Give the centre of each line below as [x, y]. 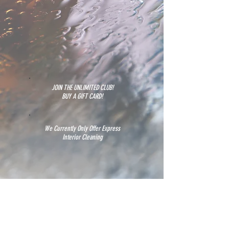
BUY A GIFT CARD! [82, 96]
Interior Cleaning [82, 137]
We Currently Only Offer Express [82, 129]
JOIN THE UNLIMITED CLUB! [82, 88]
